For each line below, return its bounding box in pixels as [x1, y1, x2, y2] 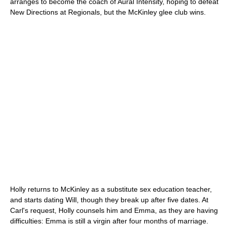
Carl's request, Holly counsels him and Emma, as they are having [10, 206, 218, 214]
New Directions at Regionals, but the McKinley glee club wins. [10, 8, 206, 16]
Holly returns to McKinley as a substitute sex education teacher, [10, 185, 212, 193]
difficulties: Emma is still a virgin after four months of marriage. [10, 216, 208, 225]
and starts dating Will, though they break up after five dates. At [10, 195, 208, 204]
